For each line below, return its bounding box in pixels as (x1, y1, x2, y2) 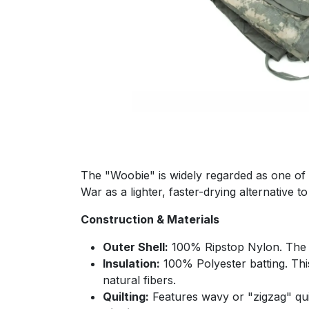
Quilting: (103, 290, 149, 303)
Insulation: (103, 257, 160, 270)
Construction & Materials (81, 212, 219, 226)
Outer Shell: (103, 240, 168, 254)
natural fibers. (103, 273, 176, 287)
